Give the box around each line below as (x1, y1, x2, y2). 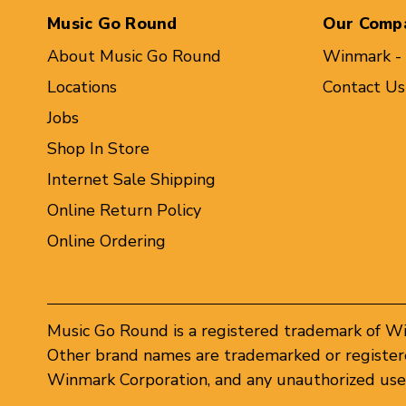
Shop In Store (47, 137, 150, 159)
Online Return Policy (47, 198, 201, 221)
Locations (47, 75, 117, 98)
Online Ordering (47, 229, 166, 252)
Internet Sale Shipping (47, 168, 216, 190)
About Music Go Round (47, 44, 221, 67)
